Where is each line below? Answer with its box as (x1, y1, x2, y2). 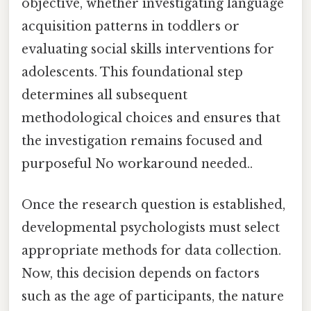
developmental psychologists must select (22, 220, 280, 236)
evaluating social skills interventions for (22, 42, 274, 58)
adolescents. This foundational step (22, 65, 243, 81)
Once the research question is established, (22, 197, 285, 213)
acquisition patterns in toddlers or (22, 19, 239, 35)
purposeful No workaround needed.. (22, 156, 253, 172)
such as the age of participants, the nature (22, 289, 284, 305)
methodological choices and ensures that (22, 110, 280, 126)
